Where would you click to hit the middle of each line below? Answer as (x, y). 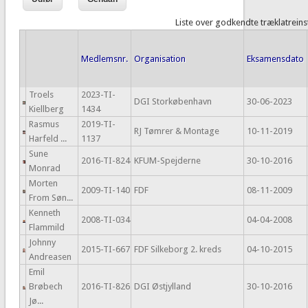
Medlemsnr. (104, 59)
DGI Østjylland (162, 287)
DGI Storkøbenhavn (173, 102)
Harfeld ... (47, 139)
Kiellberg (46, 109)
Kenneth (44, 213)
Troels (41, 95)
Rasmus (44, 124)
